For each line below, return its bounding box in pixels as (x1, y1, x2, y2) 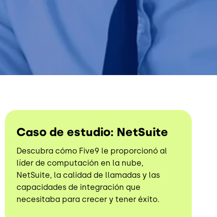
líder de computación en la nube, (16, 158, 144, 168)
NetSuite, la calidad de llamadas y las (16, 170, 160, 180)
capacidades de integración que (16, 182, 141, 192)
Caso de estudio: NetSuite (16, 124, 169, 139)
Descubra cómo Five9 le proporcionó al (16, 146, 168, 155)
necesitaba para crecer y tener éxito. (16, 194, 160, 204)
